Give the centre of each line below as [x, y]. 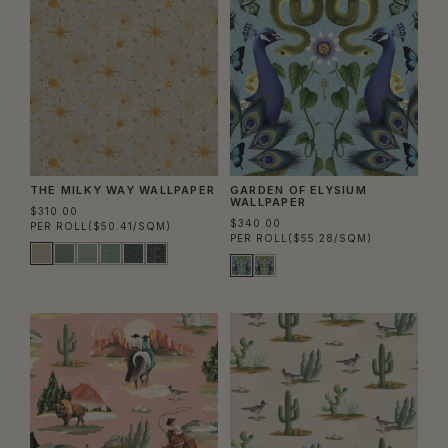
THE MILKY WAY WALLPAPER [123, 190]
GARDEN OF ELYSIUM [298, 190]
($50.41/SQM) [129, 226]
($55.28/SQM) [330, 238]
